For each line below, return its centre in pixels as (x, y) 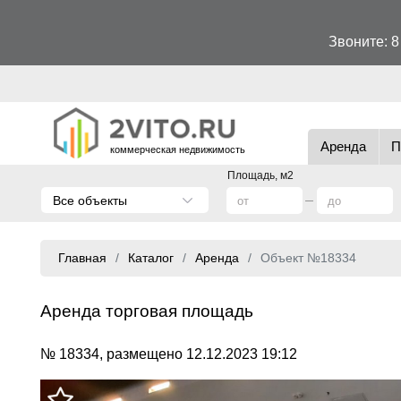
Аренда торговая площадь (147, 311)
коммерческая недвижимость (178, 150)
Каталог (151, 258)
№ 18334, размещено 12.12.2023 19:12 (169, 354)
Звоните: (359, 42)
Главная (82, 258)
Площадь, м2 (260, 175)
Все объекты (90, 200)
